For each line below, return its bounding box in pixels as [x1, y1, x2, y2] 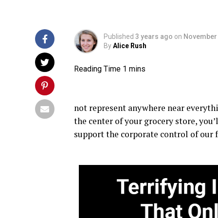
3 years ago [135, 33, 173, 40]
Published [104, 33, 134, 40]
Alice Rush [113, 42, 146, 50]
